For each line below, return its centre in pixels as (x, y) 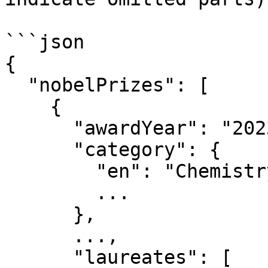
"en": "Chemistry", (50, 171)
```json (45, 42)
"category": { (39, 150)
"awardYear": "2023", (39, 128)
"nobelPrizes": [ (16, 85)
